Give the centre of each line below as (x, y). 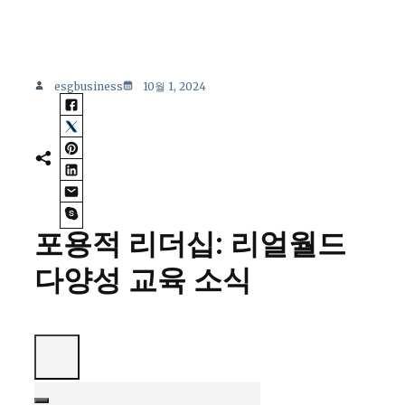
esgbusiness (89, 86)
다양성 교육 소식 (143, 280)
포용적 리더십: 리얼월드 (190, 244)
